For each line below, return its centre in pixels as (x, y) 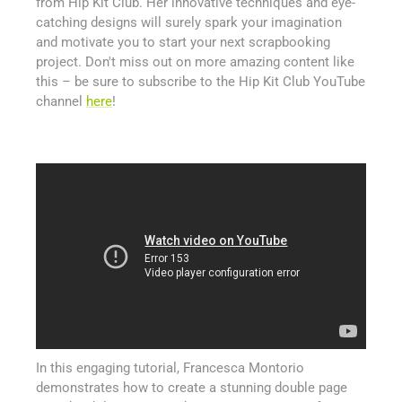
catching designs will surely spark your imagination (189, 22)
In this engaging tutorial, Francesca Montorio (170, 368)
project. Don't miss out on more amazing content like (195, 62)
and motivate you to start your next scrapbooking (183, 42)
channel (61, 101)
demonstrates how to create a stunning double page (192, 388)
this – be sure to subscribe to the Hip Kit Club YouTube (201, 82)
